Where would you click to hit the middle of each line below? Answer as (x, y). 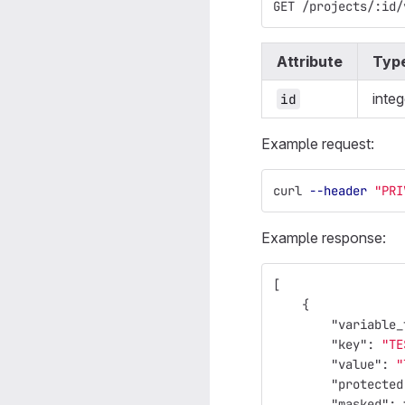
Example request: (318, 144)
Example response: (324, 238)
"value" (356, 364)
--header (338, 191)
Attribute (310, 61)
